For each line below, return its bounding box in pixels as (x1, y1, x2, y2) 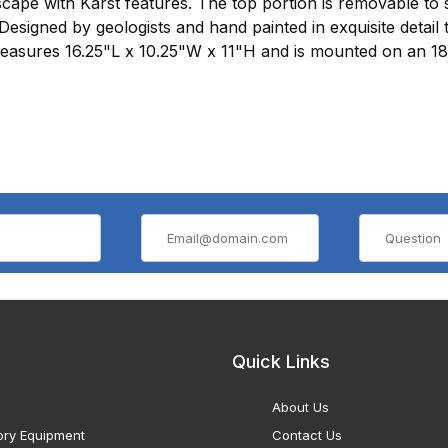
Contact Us (272, 427, 342, 444)
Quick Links (232, 351, 330, 373)
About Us (272, 399, 329, 416)
